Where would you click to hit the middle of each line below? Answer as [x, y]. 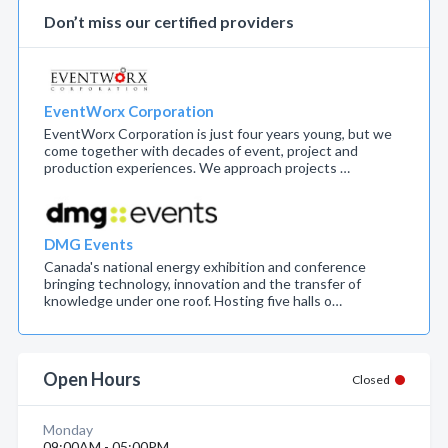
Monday [68, 429]
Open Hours [92, 379]
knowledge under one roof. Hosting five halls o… [193, 300]
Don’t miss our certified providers [169, 21]
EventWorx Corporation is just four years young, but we [218, 133]
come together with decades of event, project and [201, 150]
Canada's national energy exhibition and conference [205, 266]
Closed [371, 379]
